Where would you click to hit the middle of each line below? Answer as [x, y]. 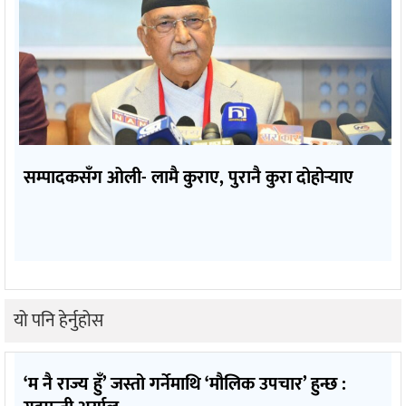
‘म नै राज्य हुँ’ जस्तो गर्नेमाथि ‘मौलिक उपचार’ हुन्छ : [185, 384]
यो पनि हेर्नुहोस [58, 320]
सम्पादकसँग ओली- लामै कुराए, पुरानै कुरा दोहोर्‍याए [188, 177]
